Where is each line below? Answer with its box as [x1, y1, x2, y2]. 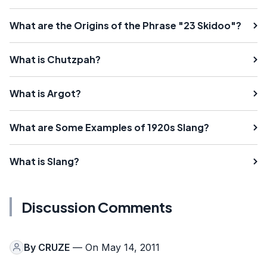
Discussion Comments [21, 197, 172, 216]
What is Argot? [10, 86, 81, 100]
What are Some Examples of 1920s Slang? [10, 120, 209, 133]
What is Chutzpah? [10, 52, 101, 66]
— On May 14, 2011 [70, 241, 160, 253]
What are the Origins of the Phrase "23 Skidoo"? [10, 18, 241, 32]
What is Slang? [10, 154, 79, 167]
